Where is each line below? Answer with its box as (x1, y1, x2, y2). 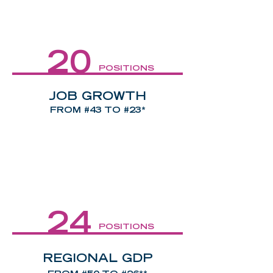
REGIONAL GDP (42, 253, 153, 265)
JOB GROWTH (49, 91, 146, 103)
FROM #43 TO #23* (49, 107, 146, 115)
